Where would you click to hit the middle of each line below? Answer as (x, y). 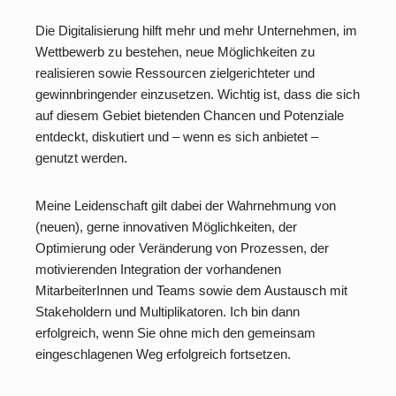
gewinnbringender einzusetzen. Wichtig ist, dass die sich (198, 94)
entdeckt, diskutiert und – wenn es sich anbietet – (177, 137)
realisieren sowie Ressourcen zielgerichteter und (175, 73)
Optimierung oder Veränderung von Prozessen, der (182, 248)
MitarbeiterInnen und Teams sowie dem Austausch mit (191, 290)
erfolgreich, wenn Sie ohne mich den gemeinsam (175, 333)
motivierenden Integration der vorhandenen (158, 269)
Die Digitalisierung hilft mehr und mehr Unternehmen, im (196, 30)
